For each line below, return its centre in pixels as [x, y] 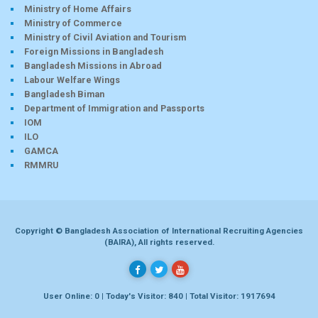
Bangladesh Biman [64, 94]
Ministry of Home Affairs [78, 9]
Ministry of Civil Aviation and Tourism [105, 37]
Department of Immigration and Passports [114, 108]
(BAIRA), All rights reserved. [159, 242]
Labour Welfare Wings [72, 79]
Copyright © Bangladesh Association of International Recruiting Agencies [159, 230]
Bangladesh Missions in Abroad [93, 65]
